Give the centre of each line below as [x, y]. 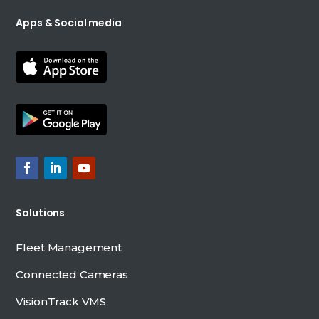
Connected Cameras [72, 274]
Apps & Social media [69, 22]
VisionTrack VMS [61, 301]
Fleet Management [69, 247]
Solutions [41, 213]
